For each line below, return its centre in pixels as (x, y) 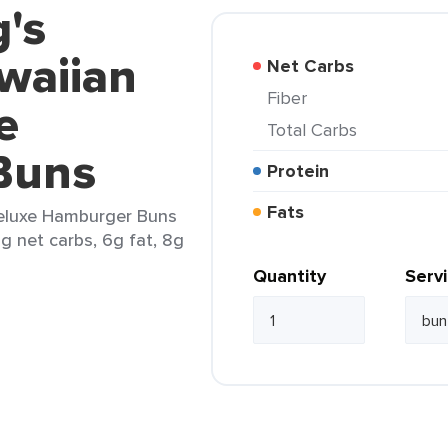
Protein (303, 171)
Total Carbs (316, 129)
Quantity (289, 276)
